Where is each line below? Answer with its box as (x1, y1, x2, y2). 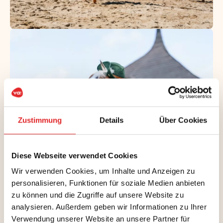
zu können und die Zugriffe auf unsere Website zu (11, 190, 184, 199)
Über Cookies (159, 115, 208, 124)
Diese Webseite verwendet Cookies (11, 151, 137, 160)
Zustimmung (17, 115, 62, 124)
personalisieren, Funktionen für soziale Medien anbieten (11, 178, 205, 187)
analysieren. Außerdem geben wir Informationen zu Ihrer (11, 202, 207, 211)
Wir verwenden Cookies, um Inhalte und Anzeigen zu (11, 166, 195, 175)
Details (99, 115, 124, 124)
